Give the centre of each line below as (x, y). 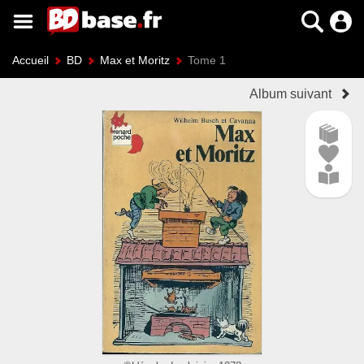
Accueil (30, 60)
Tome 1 (207, 60)
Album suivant (290, 94)
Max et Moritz (135, 60)
